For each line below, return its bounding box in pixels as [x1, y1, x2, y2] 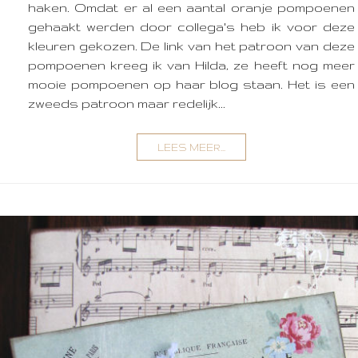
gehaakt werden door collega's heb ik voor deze [28, 20, 355, 34]
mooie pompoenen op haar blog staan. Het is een [28, 78, 355, 91]
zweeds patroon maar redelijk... [28, 97, 225, 110]
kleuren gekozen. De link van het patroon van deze [28, 39, 355, 53]
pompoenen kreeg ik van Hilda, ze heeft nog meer [28, 58, 355, 72]
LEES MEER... [157, 142, 225, 153]
